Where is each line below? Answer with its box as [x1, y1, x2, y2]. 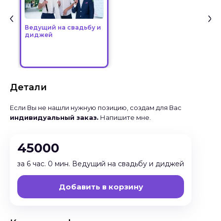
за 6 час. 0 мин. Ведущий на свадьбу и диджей [17, 159, 184, 169]
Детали [10, 82, 47, 93]
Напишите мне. [99, 113, 151, 122]
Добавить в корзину [58, 182, 143, 192]
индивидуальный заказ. [10, 113, 99, 122]
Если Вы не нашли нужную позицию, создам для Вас [10, 104, 182, 112]
